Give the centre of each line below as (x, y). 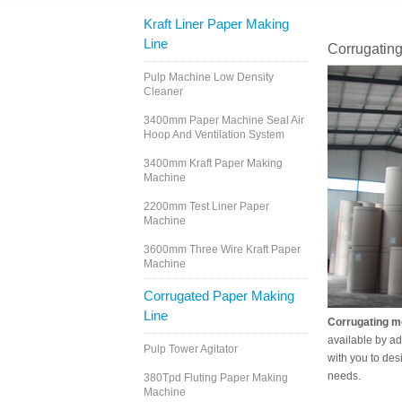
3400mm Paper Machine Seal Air (224, 121)
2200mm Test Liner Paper (206, 207)
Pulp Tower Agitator (191, 350)
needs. (344, 376)
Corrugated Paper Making (219, 296)
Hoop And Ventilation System (214, 135)
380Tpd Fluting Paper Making (216, 378)
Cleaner (163, 92)
